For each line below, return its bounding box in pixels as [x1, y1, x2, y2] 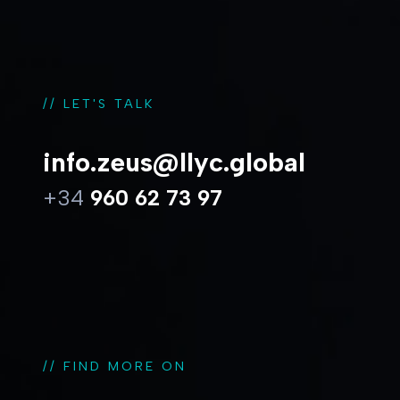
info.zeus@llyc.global [43, 145, 305, 179]
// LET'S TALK [43, 95, 154, 112]
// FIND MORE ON [43, 357, 187, 374]
